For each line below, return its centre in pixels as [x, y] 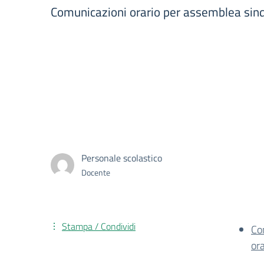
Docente [96, 172]
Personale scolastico [122, 158]
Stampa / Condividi [99, 226]
